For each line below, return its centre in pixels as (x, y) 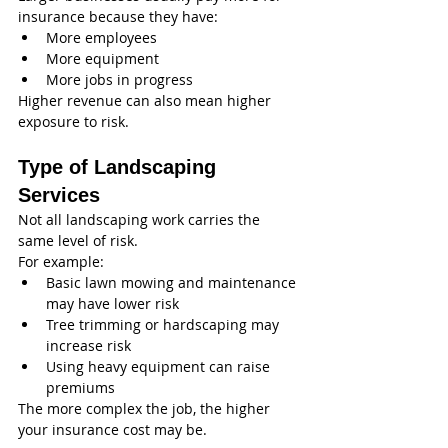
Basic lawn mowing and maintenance (173, 283)
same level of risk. (78, 241)
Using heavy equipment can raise (160, 367)
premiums (80, 388)
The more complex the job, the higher (146, 409)
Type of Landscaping (120, 167)
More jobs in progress (119, 80)
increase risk (88, 346)
